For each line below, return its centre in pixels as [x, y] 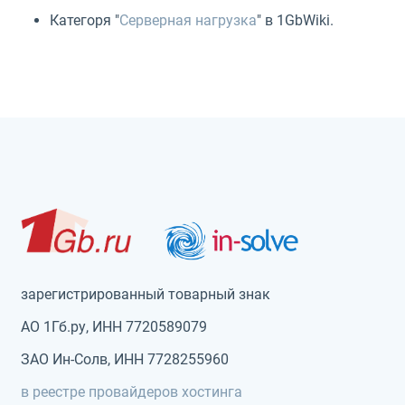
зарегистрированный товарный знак [146, 294]
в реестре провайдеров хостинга [132, 391]
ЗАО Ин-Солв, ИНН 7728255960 [125, 359]
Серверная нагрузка [188, 20]
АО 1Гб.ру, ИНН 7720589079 [114, 326]
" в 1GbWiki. [295, 20]
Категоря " [85, 20]
